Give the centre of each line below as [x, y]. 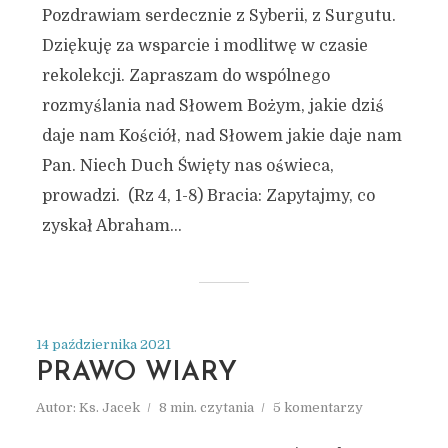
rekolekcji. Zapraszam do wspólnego [185, 76]
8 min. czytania [206, 407]
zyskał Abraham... [111, 226]
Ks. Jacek [109, 407]
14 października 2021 [103, 344]
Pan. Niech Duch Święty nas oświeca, [187, 166]
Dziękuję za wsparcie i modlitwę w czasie [204, 46]
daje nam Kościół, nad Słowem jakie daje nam [221, 136]
